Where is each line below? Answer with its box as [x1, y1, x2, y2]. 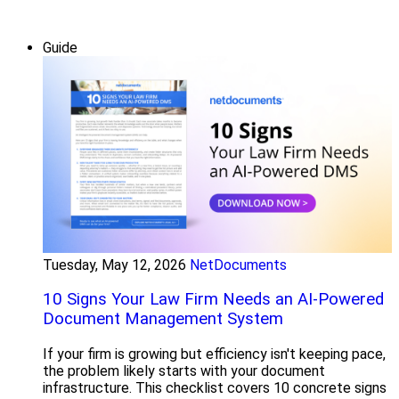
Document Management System [43, 309, 283, 330]
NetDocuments [190, 256, 287, 273]
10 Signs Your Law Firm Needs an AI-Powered [43, 289, 384, 310]
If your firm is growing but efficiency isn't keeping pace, [43, 346, 386, 362]
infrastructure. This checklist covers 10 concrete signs [43, 379, 387, 396]
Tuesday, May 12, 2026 [43, 256, 186, 273]
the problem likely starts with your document [43, 362, 325, 379]
